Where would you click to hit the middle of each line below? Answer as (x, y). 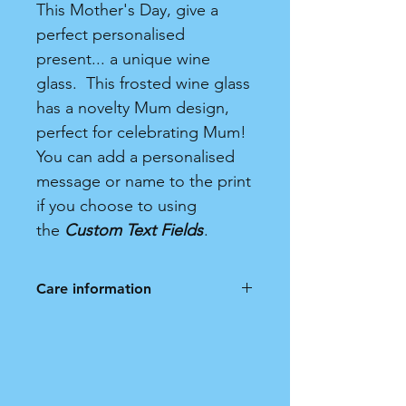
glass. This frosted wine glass (143, 83)
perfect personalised (111, 34)
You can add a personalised (135, 157)
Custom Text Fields (134, 230)
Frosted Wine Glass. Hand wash (141, 325)
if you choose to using (116, 206)
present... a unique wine (123, 59)
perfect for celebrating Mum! (141, 132)
